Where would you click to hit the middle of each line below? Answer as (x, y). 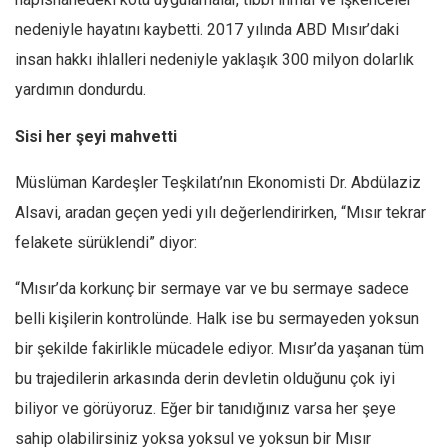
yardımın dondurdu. (80, 90)
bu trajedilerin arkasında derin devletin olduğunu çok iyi (205, 379)
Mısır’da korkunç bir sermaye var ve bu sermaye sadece (214, 289)
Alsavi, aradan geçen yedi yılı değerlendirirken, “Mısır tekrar (220, 213)
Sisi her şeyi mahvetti (96, 137)
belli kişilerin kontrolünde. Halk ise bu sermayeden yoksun (217, 319)
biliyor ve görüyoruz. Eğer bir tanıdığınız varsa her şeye (205, 409)
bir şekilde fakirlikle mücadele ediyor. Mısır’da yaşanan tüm (219, 349)
